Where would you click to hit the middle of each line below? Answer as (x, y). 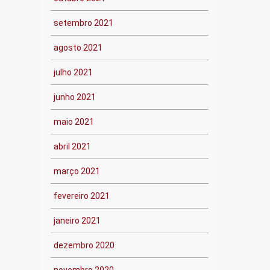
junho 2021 (74, 97)
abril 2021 (72, 146)
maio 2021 (74, 122)
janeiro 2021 (77, 221)
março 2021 (77, 171)
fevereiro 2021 (81, 196)
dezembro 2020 (84, 245)
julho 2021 (73, 72)
